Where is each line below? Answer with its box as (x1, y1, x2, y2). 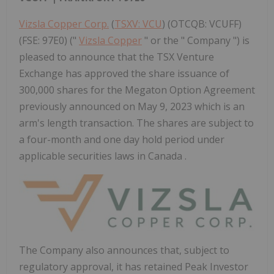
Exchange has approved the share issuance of (19, 66, 229, 80)
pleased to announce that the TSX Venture (19, 50, 214, 64)
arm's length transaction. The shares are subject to (19, 116, 254, 130)
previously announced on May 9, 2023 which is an (19, 99, 245, 113)
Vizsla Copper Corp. (19, 17, 109, 31)
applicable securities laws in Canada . (19, 149, 187, 163)
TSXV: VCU (114, 17, 162, 31)
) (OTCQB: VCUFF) (162, 17, 242, 31)
